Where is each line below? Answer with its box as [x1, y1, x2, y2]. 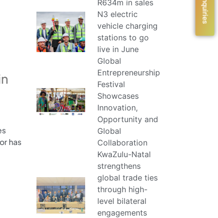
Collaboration [97, 138, 147, 148]
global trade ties [97, 173, 158, 183]
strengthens [97, 161, 141, 171]
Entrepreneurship [97, 68, 160, 78]
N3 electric [97, 9, 138, 19]
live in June [97, 44, 139, 54]
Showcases [97, 91, 139, 101]
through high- [97, 184, 147, 195]
